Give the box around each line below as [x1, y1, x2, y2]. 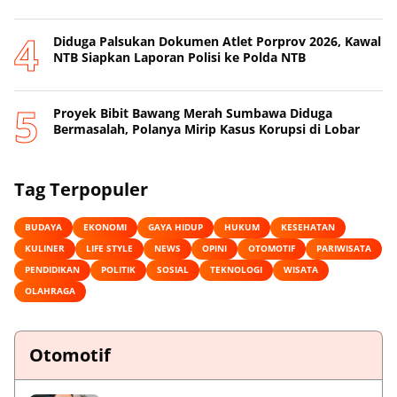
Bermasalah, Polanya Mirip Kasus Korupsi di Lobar [53, 120, 360, 137]
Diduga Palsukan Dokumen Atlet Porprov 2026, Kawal [53, 32, 381, 50]
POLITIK [101, 263, 136, 276]
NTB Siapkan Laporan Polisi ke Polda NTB [53, 48, 306, 66]
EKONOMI [83, 221, 127, 234]
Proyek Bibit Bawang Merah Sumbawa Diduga [53, 104, 332, 121]
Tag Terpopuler [14, 176, 148, 201]
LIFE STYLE [86, 242, 133, 255]
